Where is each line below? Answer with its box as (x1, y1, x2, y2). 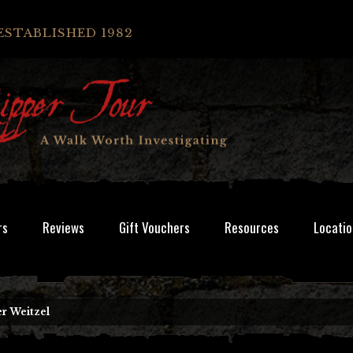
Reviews (43, 217, 84, 237)
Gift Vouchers (119, 217, 190, 237)
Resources (225, 217, 279, 237)
